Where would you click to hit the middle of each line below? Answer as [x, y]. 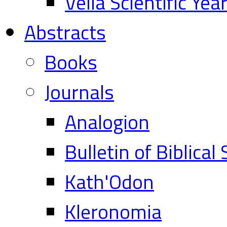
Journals [79, 92]
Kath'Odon [109, 181]
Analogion [107, 122]
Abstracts [65, 32]
